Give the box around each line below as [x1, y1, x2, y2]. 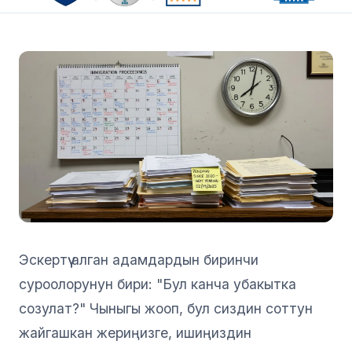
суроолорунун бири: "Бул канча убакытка [19, 275, 296, 292]
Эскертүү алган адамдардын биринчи [19, 251, 258, 268]
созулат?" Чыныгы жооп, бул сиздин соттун [19, 299, 313, 317]
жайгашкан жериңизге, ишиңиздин [19, 324, 251, 341]
